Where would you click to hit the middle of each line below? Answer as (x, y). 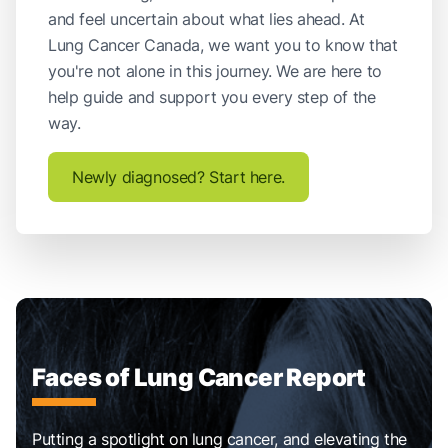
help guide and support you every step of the (212, 97)
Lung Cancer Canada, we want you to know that (223, 45)
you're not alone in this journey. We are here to (215, 71)
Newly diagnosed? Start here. (178, 177)
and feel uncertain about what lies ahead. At (206, 19)
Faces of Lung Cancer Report (199, 378)
